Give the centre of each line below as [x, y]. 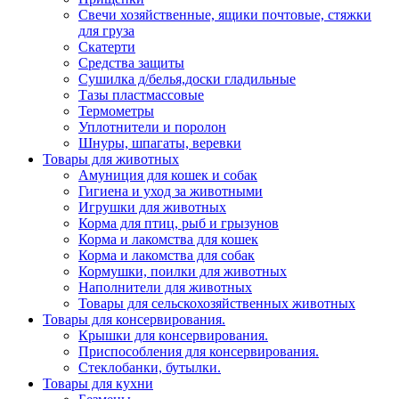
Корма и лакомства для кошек [168, 240]
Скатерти [107, 47]
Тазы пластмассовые [141, 95]
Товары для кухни [98, 384]
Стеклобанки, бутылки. [150, 368]
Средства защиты [131, 63]
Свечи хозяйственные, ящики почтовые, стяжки [225, 15]
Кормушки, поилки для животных [183, 272]
